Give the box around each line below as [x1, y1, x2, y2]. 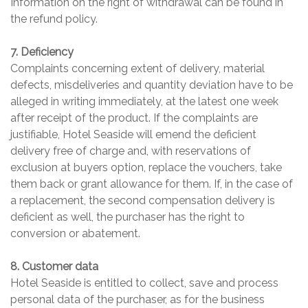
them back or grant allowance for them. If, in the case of [10, 177, 293, 191]
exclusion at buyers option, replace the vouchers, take [10, 161, 282, 175]
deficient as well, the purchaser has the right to [10, 210, 245, 224]
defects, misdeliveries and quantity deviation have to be [10, 78, 293, 92]
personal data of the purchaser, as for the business [10, 293, 265, 307]
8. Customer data [10, 260, 98, 274]
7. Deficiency [10, 45, 74, 59]
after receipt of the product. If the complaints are [10, 111, 258, 125]
